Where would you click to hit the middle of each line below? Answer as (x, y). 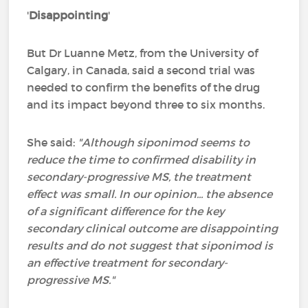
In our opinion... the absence (196, 194)
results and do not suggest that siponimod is (150, 245)
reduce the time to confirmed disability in (142, 159)
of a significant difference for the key (126, 211)
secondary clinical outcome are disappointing (153, 228)
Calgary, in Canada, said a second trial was (141, 70)
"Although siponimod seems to (164, 142)
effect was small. (73, 194)
